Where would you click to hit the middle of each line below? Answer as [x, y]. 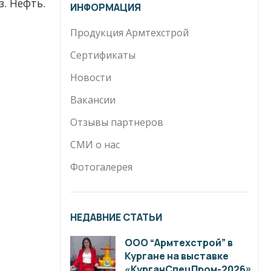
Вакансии [93, 100]
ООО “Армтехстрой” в [179, 243]
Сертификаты [103, 55]
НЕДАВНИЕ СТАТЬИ [116, 217]
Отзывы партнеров [117, 122]
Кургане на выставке [177, 256]
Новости [91, 78]
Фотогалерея [101, 167]
